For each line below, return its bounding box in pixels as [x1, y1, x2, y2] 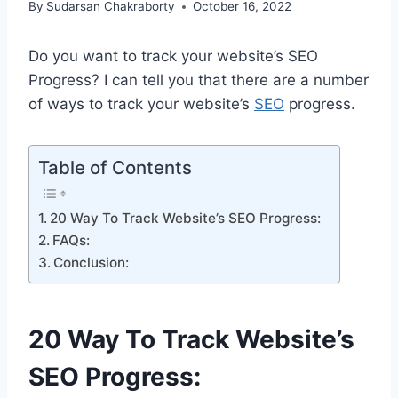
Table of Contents [38, 156, 192, 179]
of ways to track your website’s [28, 95, 254, 114]
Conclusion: [53, 254, 130, 272]
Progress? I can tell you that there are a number [28, 71, 369, 90]
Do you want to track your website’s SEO [28, 47, 318, 66]
